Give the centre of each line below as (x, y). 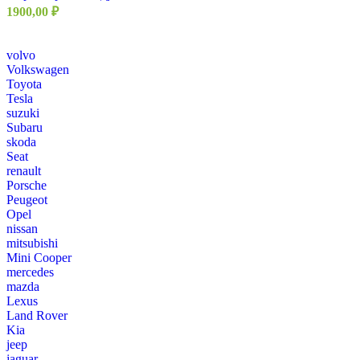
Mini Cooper (39, 258)
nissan (22, 229)
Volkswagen (38, 70)
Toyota (24, 84)
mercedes (30, 272)
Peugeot (27, 200)
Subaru (25, 128)
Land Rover (37, 316)
